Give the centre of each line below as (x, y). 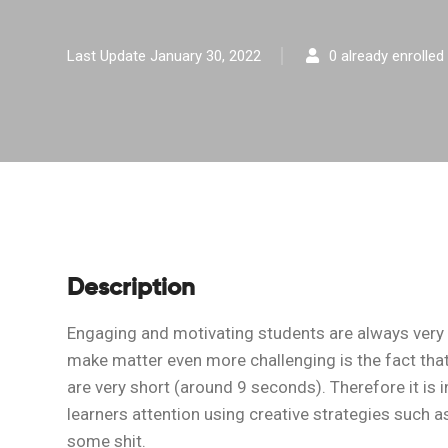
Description (131, 288)
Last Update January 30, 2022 (164, 56)
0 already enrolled (386, 56)
